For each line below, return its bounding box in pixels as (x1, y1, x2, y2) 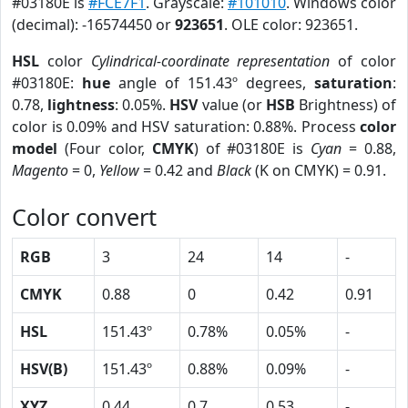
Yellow (99, 160, 139, 180)
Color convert (12, 201, 157, 232)
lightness (47, 95, 116, 115)
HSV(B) (20, 359, 67, 379)
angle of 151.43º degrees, (110, 73, 314, 93)
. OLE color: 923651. (224, 15, 358, 35)
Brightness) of (294, 95, 396, 115)
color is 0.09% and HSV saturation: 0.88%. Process (12, 117, 360, 137)
